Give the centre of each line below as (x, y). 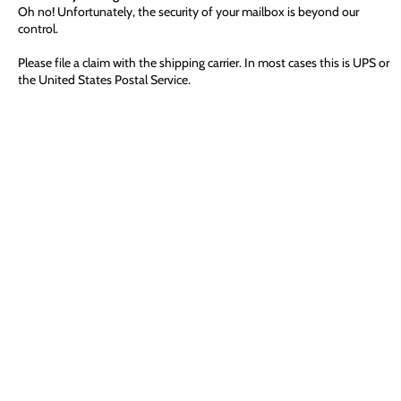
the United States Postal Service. (104, 80)
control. (38, 29)
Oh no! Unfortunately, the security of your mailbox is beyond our (188, 12)
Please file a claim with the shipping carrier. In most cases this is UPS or (204, 63)
